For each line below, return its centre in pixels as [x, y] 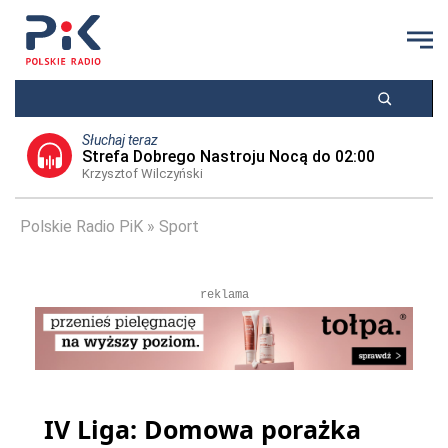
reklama [224, 295]
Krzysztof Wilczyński [142, 173]
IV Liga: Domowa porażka [202, 429]
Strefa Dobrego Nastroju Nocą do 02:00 [228, 156]
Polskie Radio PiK [81, 226]
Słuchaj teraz [119, 140]
